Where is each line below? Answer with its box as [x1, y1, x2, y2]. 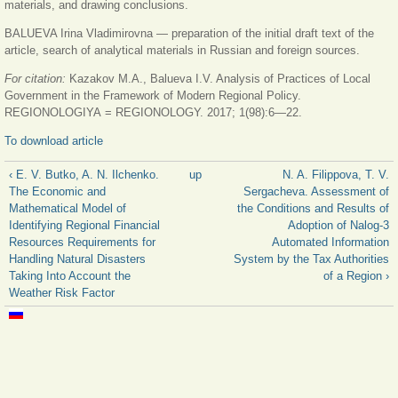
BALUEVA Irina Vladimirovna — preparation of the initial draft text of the [4, 26, 374, 40]
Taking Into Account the [9, 268, 131, 283]
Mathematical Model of [9, 201, 126, 215]
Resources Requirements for [9, 235, 155, 249]
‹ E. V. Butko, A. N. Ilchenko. [9, 167, 159, 181]
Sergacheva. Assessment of [243, 184, 389, 198]
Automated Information [272, 235, 389, 249]
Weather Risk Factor [9, 285, 115, 299]
